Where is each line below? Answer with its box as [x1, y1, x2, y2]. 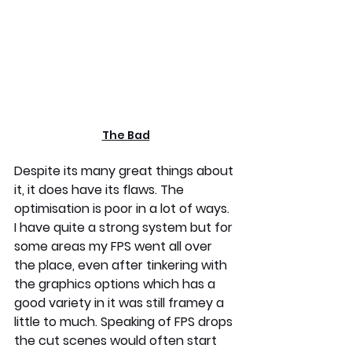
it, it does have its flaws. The [14, 180, 187, 199]
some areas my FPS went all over [14, 236, 215, 255]
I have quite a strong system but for [14, 218, 236, 236]
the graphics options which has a [14, 274, 218, 293]
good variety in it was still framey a [14, 293, 227, 312]
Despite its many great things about [14, 161, 236, 180]
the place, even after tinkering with [14, 255, 230, 274]
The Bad [101, 126, 150, 143]
